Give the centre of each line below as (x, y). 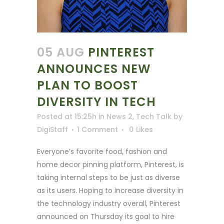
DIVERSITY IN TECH (96, 101)
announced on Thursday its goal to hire (106, 216)
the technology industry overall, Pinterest (109, 203)
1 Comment (97, 129)
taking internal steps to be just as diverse (108, 177)
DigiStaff (52, 129)
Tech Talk (154, 116)
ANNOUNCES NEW (94, 68)
